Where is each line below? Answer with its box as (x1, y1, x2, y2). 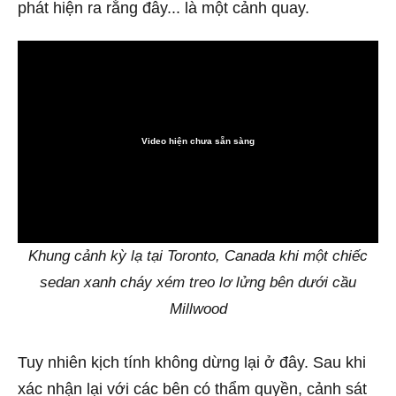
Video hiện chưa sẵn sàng (141, 135, 255, 146)
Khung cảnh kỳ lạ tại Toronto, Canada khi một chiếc (28, 247, 368, 265)
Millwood (169, 301, 227, 318)
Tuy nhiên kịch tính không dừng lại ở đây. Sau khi (18, 353, 366, 371)
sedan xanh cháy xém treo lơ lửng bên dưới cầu (40, 274, 356, 292)
